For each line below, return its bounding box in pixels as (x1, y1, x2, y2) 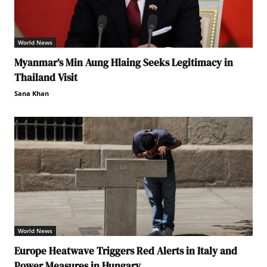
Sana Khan (14, 88, 49, 98)
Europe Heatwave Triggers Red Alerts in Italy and (14, 243, 237, 258)
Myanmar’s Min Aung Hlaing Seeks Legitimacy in (14, 55, 233, 70)
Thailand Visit (14, 70, 77, 85)
